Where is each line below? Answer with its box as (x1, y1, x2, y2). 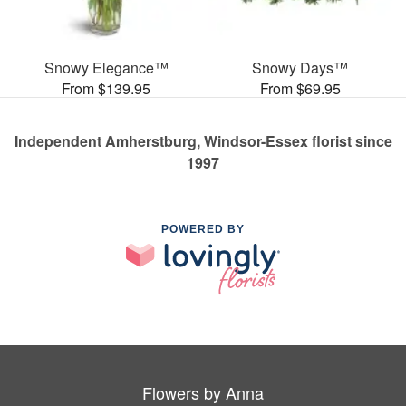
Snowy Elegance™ (43, 57, 169, 79)
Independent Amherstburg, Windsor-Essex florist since (14, 130, 392, 152)
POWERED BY (161, 223, 245, 237)
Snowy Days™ (252, 57, 348, 79)
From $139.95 (62, 78, 150, 100)
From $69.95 (259, 78, 341, 100)
